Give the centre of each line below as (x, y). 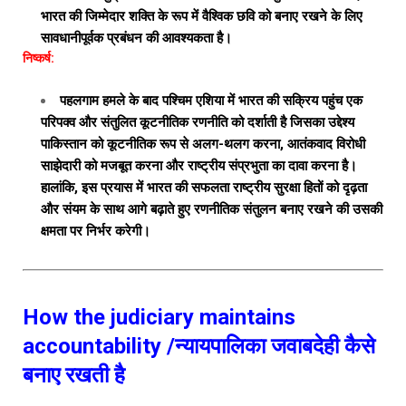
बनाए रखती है (74, 375)
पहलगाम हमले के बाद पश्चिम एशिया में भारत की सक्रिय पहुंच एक (211, 101)
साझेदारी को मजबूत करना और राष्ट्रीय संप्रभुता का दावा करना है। (199, 166)
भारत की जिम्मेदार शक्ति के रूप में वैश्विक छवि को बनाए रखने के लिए (202, 16)
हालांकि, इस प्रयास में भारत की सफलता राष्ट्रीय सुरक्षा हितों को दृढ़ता (204, 188)
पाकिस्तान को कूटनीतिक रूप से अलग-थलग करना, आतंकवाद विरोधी (203, 144)
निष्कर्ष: (39, 58)
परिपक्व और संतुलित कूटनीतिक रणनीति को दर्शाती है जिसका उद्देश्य (198, 122)
